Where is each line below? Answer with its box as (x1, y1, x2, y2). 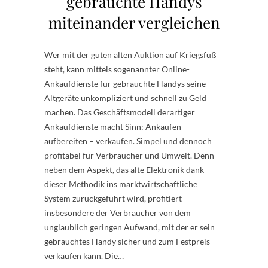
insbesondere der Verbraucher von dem (44, 208, 191, 218)
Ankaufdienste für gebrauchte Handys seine (44, 78, 206, 89)
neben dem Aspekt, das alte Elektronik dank (44, 165, 204, 175)
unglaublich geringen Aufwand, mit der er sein (44, 222, 215, 232)
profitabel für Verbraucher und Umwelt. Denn (44, 150, 214, 160)
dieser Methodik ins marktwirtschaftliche (44, 179, 197, 189)
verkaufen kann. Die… (44, 251, 124, 261)
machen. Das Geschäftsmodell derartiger (44, 107, 195, 117)
